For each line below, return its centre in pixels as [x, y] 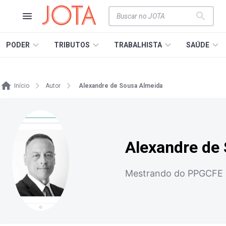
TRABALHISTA [138, 45]
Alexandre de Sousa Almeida [121, 86]
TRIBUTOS [72, 45]
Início [22, 86]
